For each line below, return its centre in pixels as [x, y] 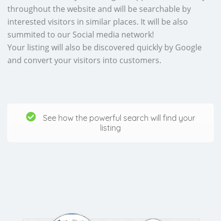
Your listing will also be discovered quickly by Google [105, 47]
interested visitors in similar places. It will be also [98, 21]
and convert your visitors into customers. [84, 60]
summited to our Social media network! [81, 34]
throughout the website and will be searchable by [99, 9]
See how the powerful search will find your [118, 118]
